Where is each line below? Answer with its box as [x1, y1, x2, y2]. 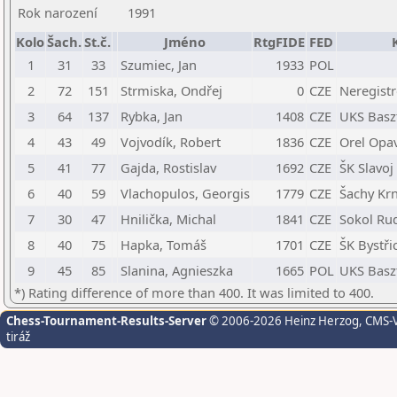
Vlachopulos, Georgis [121, 184, 250, 202]
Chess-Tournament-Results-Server [6, 313, 206, 329]
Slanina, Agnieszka [121, 261, 233, 279]
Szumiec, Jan [121, 56, 197, 74]
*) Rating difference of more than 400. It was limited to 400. [14, 284, 374, 301]
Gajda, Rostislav [121, 159, 216, 176]
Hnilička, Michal [121, 210, 216, 228]
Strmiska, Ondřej [121, 82, 222, 99]
